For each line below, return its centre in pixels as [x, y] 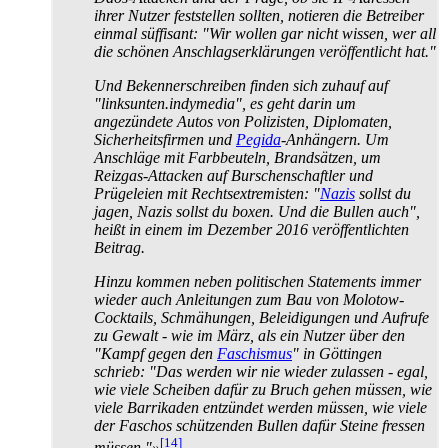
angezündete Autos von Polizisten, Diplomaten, [243, 121]
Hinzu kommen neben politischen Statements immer [257, 281]
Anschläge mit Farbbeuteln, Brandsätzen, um [237, 157]
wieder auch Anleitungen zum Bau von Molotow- [249, 299]
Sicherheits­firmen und [165, 139]
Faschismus [254, 353]
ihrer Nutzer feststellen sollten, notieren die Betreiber [259, 15]
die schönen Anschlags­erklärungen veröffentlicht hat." [265, 51]
